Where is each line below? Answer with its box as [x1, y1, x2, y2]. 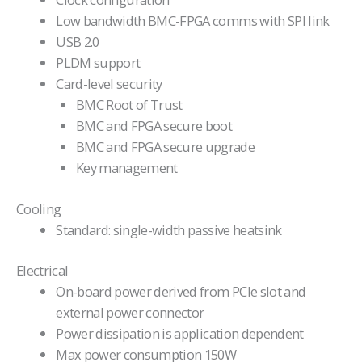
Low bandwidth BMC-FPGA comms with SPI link [56, 11, 330, 31]
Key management [75, 158, 178, 178]
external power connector [56, 303, 204, 322]
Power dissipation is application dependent [56, 324, 304, 343]
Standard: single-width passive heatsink [56, 220, 282, 239]
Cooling [16, 199, 61, 218]
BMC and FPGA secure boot [75, 116, 233, 136]
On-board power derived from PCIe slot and [56, 282, 306, 301]
